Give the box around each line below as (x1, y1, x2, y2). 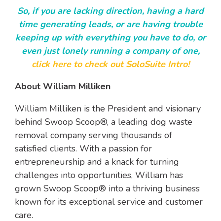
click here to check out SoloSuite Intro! (32, 58, 189, 71)
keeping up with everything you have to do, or (15, 32, 206, 44)
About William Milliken (15, 80, 110, 93)
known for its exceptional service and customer (15, 196, 203, 208)
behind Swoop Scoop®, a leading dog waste (15, 116, 192, 128)
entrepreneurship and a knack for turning (15, 156, 179, 168)
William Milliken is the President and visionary (15, 103, 201, 115)
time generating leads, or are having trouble (18, 18, 203, 31)
